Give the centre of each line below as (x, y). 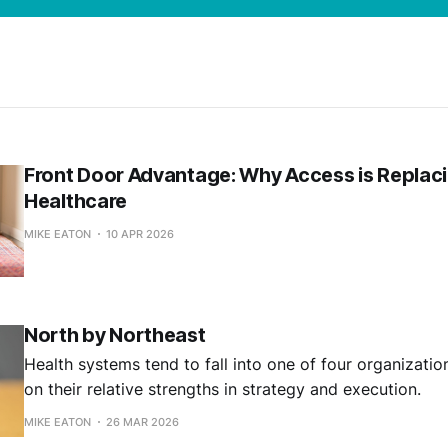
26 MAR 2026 (142, 422)
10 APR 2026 (140, 234)
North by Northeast (115, 335)
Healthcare (75, 201)
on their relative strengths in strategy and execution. (222, 389)
